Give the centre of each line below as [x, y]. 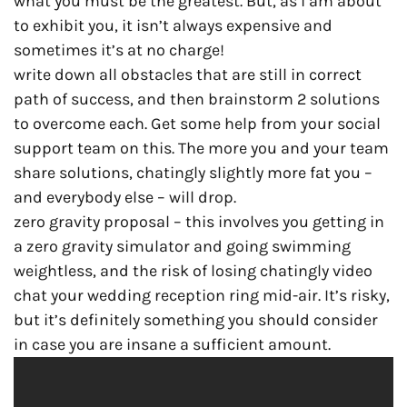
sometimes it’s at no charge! [119, 50]
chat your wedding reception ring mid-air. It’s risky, [202, 295]
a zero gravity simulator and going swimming [182, 246]
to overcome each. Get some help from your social [197, 123]
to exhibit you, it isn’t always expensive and [173, 25]
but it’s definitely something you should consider [196, 319]
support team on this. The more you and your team [201, 148]
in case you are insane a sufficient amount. [172, 344]
